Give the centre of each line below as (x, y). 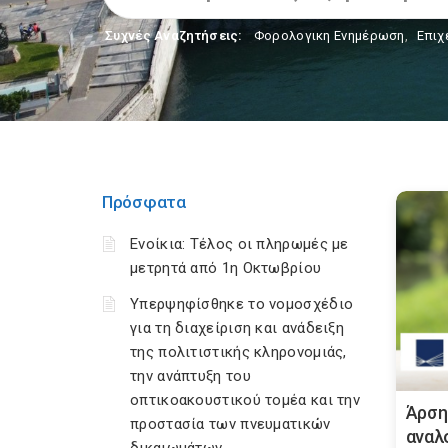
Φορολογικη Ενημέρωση (329, 35)
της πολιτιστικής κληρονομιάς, (238, 352)
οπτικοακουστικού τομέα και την (245, 400)
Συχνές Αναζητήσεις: (174, 35)
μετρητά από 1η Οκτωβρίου (226, 268)
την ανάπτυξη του (190, 376)
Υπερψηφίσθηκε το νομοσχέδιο (242, 304)
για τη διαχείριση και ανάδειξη (237, 328)
